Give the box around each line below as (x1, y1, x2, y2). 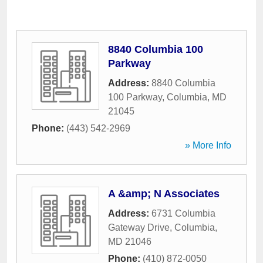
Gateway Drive (108, 222, 170, 232)
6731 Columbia (151, 208, 215, 218)
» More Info (185, 140, 231, 150)
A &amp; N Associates (108, 188, 220, 200)
